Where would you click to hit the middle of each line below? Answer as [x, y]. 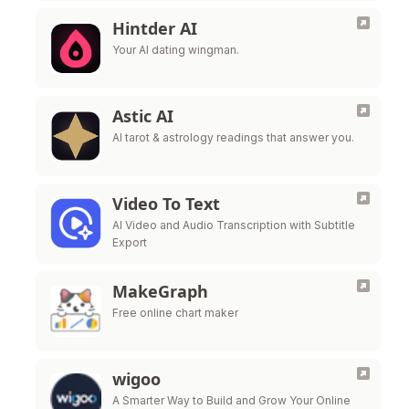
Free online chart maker [175, 313]
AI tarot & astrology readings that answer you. [233, 137]
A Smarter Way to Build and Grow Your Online [231, 400]
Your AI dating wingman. [176, 50]
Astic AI [143, 116]
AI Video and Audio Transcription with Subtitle [234, 225]
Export [130, 242]
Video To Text [166, 204]
